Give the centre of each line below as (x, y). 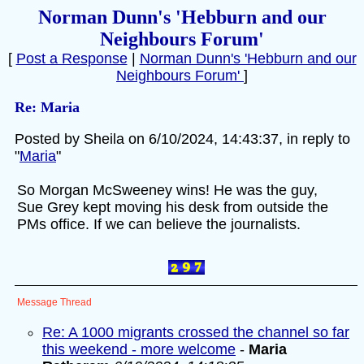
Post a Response (71, 58)
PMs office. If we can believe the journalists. (159, 224)
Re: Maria (47, 107)
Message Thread (54, 302)
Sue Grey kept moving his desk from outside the (173, 207)
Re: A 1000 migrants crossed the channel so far (196, 332)
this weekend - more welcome (139, 349)
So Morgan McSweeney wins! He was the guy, (167, 190)
